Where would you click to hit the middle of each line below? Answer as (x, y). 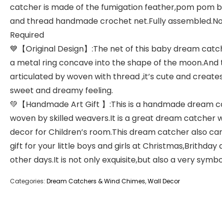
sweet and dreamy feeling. (61, 90)
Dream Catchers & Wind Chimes (96, 181)
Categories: (28, 181)
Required (27, 35)
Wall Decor (164, 181)
